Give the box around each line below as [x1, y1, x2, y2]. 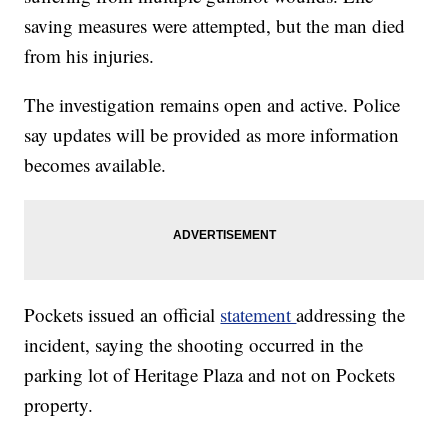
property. [24, 392, 94, 418]
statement [220, 302, 297, 328]
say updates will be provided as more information [24, 122, 400, 148]
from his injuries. [24, 43, 155, 69]
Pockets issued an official [24, 302, 221, 328]
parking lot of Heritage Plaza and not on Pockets [24, 362, 396, 388]
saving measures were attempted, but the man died [24, 13, 406, 39]
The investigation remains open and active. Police [24, 92, 401, 118]
